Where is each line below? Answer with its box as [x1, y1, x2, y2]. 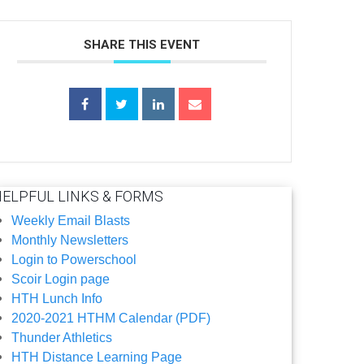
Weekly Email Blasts [11, 213, 131, 227]
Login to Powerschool [11, 252, 137, 266]
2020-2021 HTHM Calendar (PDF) [11, 310, 211, 325]
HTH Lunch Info [11, 291, 103, 305]
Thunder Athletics [11, 330, 113, 344]
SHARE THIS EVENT [84, 37, 201, 52]
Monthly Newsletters [11, 232, 129, 247]
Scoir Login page [11, 271, 110, 286]
